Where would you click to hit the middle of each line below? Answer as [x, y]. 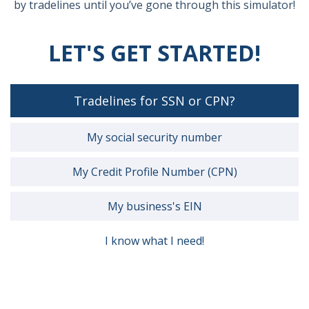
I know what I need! [154, 241]
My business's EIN [154, 206]
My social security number [154, 137]
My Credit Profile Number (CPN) [154, 172]
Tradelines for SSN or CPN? [154, 101]
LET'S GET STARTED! [154, 53]
